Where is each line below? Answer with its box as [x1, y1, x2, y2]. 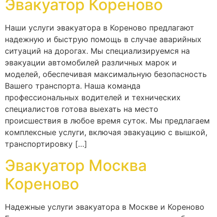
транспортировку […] [5, 139, 87, 149]
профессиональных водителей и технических [5, 92, 181, 102]
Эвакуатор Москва [5, 156, 147, 175]
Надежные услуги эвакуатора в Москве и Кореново [5, 202, 204, 212]
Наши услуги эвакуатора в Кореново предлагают [5, 22, 194, 32]
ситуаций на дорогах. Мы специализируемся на [5, 46, 190, 56]
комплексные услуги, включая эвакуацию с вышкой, [5, 127, 207, 137]
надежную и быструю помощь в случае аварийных [5, 34, 201, 44]
